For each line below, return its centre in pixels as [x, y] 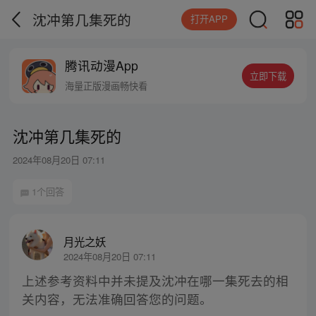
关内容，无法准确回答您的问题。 [117, 299]
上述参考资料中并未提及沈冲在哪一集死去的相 [155, 281]
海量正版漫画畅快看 [107, 86]
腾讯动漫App [102, 66]
